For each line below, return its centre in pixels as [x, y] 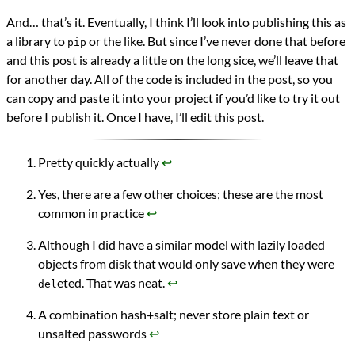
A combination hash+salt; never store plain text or [174, 315]
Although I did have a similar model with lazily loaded [181, 245]
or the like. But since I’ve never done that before [216, 41]
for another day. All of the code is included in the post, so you [170, 79]
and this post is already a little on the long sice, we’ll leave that [172, 60]
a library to [37, 41]
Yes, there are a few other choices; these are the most [181, 194]
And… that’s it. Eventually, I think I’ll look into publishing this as [176, 22]
